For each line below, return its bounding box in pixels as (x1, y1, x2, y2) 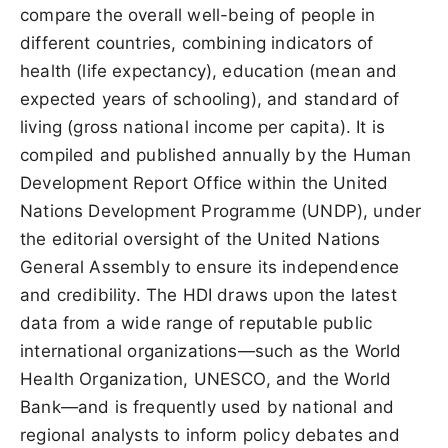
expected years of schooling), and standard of (20, 89, 400, 109)
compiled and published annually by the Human (20, 145, 412, 165)
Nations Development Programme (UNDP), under (20, 201, 422, 221)
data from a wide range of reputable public (20, 313, 373, 333)
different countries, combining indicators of (20, 33, 374, 53)
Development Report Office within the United (20, 173, 389, 193)
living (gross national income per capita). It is (20, 117, 386, 137)
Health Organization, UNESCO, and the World (20, 369, 392, 389)
